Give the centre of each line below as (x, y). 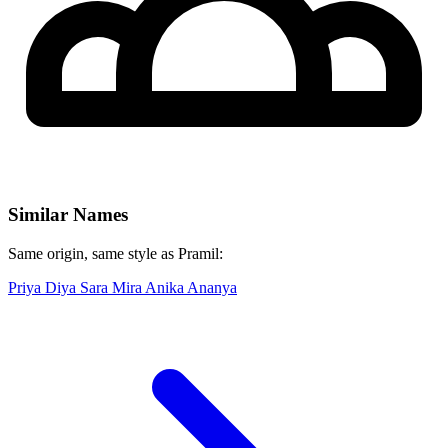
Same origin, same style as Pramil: (115, 253)
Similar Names (68, 215)
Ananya (212, 287)
